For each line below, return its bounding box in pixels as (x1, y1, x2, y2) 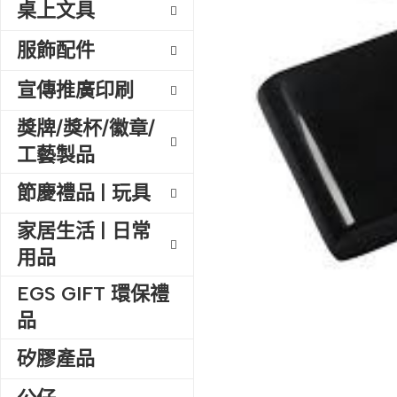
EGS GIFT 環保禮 (17, 282, 169, 306)
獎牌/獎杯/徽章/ (17, 116, 155, 140)
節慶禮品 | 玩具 (17, 181, 151, 205)
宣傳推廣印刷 (17, 78, 134, 102)
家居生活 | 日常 (17, 219, 151, 243)
